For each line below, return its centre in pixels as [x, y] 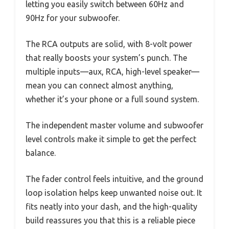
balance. [41, 153]
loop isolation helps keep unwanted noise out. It [114, 192]
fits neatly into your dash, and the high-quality [111, 206]
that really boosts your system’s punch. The [106, 58]
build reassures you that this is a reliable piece [110, 220]
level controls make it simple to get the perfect [111, 139]
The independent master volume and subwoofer [114, 125]
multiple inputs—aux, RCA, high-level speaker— [112, 71]
